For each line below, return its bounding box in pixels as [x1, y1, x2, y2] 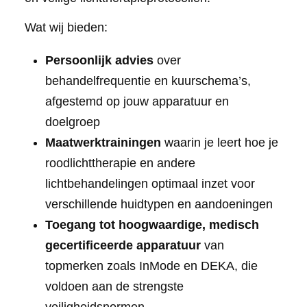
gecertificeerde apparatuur [45, 238, 201, 252]
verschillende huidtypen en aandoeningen [45, 197, 273, 211]
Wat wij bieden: [24, 20, 108, 34]
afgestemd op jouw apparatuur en [45, 94, 229, 108]
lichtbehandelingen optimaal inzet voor [45, 176, 255, 191]
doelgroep [45, 114, 100, 129]
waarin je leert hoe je [160, 135, 278, 149]
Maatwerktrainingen [45, 135, 161, 149]
